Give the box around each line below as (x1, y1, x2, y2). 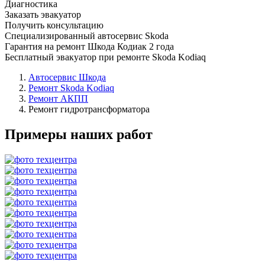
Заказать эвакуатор (5, 9, 81, 20)
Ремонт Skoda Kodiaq (28, 82, 114, 93)
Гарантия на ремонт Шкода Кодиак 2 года (5, 41, 174, 51)
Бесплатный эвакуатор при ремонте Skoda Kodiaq (5, 51, 206, 62)
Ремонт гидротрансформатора (28, 104, 150, 114)
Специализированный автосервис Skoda (5, 30, 169, 41)
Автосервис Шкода (28, 72, 106, 82)
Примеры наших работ (5, 126, 153, 142)
